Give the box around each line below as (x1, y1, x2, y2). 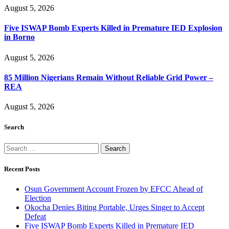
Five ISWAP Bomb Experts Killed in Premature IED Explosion (4, 24, 222, 33)
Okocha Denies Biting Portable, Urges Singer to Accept (25, 202, 204, 212)
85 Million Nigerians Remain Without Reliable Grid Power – (4, 73, 213, 82)
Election (25, 193, 51, 202)
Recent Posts (4, 165, 40, 173)
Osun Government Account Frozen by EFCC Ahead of (25, 184, 203, 193)
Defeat (25, 212, 46, 221)
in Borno (4, 33, 35, 42)
